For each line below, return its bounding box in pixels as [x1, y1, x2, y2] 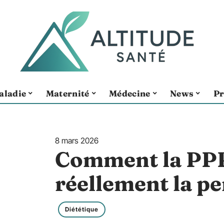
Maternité [45, 87, 89, 98]
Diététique [65, 205, 98, 213]
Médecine [108, 87, 150, 98]
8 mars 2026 [55, 135, 98, 145]
